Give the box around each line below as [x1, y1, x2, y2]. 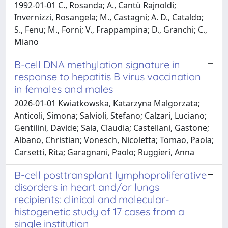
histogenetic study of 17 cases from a [14, 205, 184, 218]
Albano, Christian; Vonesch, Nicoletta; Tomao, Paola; [14, 134, 214, 146]
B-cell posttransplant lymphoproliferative [14, 168, 207, 181]
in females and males [14, 82, 113, 95]
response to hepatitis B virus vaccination [14, 70, 201, 83]
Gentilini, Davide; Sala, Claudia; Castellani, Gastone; [14, 122, 209, 133]
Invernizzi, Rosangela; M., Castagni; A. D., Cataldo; [14, 11, 204, 23]
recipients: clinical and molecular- [14, 192, 169, 206]
